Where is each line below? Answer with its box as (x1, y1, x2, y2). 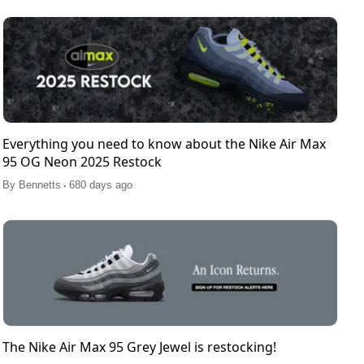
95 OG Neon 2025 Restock (2, 153, 162, 171)
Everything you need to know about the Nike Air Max (2, 135, 326, 154)
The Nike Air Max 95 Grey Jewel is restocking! (2, 338, 276, 357)
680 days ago (68, 179, 132, 192)
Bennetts (18, 179, 61, 192)
